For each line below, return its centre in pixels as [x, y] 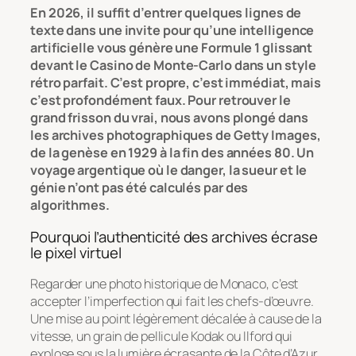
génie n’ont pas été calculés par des [139, 188]
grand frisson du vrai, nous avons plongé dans [169, 118]
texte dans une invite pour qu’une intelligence [172, 31]
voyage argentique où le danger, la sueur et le [169, 170]
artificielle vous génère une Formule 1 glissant [172, 48]
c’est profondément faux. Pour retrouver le [161, 101]
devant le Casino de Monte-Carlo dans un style [173, 66]
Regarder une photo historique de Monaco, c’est [164, 284]
